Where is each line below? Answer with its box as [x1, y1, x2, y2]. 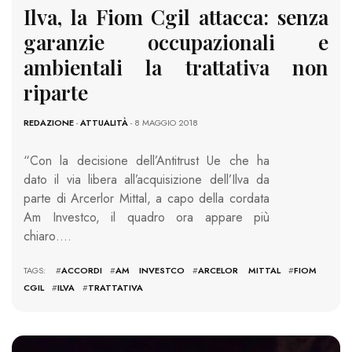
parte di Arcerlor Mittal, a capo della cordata [24, 189, 269, 207]
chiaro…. [24, 226, 71, 245]
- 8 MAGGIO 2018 [128, 115, 198, 129]
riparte [24, 78, 88, 106]
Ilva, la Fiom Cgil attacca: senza [24, 2, 328, 31]
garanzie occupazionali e [24, 27, 328, 56]
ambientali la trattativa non [24, 53, 328, 81]
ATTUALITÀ [80, 115, 128, 129]
